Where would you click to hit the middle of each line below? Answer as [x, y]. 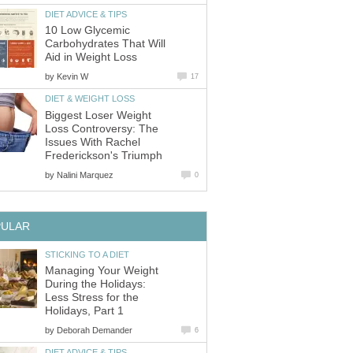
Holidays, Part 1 [84, 311]
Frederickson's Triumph [104, 155]
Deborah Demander [95, 331]
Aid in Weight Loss [91, 58]
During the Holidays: [95, 284]
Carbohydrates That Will [105, 44]
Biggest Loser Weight [98, 115]
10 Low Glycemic [87, 31]
